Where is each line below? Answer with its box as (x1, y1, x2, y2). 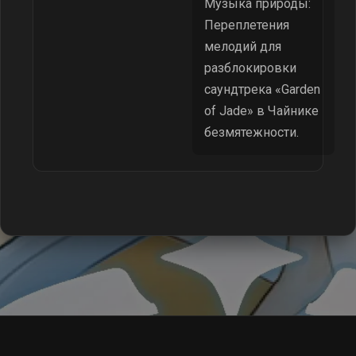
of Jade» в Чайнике (204, 103, 319, 118)
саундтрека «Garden (204, 82, 320, 97)
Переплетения (204, 17, 289, 33)
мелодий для (204, 39, 281, 54)
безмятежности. (204, 125, 299, 140)
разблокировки (204, 60, 296, 75)
